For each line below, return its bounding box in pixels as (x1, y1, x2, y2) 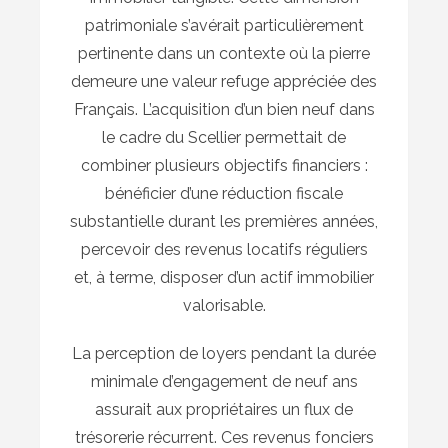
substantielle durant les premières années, (70, 212, 378, 232)
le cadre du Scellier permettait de (102, 128, 346, 148)
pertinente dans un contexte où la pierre (78, 44, 370, 64)
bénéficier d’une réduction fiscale (105, 184, 343, 204)
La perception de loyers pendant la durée (72, 344, 376, 364)
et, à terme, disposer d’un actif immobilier (74, 268, 374, 288)
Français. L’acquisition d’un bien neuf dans (73, 100, 375, 120)
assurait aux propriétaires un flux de (95, 400, 353, 420)
